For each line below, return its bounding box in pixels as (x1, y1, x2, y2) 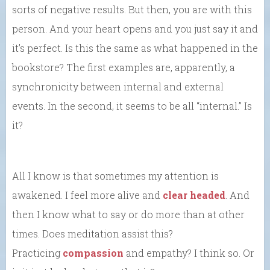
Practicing (12, 246, 63, 259)
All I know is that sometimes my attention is (12, 169, 219, 182)
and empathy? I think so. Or (124, 246, 254, 259)
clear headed (163, 188, 225, 201)
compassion (63, 246, 124, 259)
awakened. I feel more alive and (12, 188, 163, 201)
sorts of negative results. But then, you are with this (12, 2, 252, 16)
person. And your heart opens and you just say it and (12, 22, 258, 35)
